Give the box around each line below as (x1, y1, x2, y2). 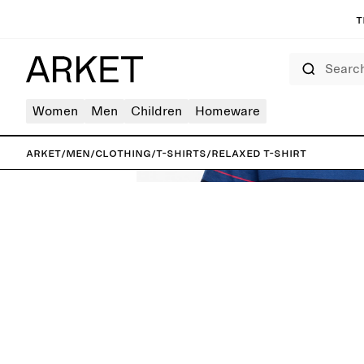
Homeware (195, 105, 260, 118)
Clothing (95, 146, 151, 159)
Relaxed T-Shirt (211, 146, 306, 159)
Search (288, 54, 314, 62)
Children (131, 105, 182, 118)
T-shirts (156, 146, 206, 159)
